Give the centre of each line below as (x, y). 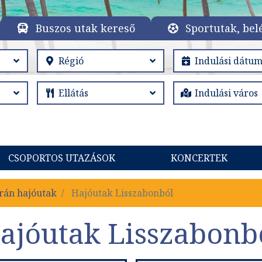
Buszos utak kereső (85, 28)
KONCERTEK (199, 158)
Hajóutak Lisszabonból (121, 193)
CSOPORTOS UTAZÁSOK (61, 158)
